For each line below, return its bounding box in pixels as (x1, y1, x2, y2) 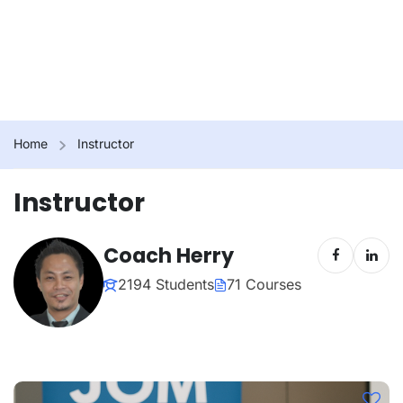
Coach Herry (103, 240, 234, 270)
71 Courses (227, 275, 301, 293)
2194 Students (118, 275, 214, 293)
